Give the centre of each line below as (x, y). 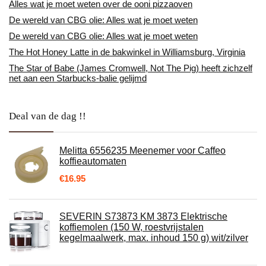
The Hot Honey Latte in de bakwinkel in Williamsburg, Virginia (127, 52)
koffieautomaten (93, 161)
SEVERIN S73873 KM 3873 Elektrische (143, 216)
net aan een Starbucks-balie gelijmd (78, 78)
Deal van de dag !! (47, 116)
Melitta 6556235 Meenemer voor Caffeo (142, 151)
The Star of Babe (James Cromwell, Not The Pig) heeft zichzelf (131, 68)
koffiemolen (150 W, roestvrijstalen (132, 227)
